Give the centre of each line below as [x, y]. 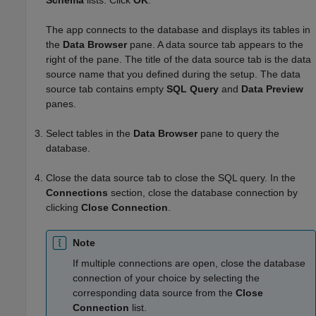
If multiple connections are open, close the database [189, 263]
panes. [61, 103]
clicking [63, 207]
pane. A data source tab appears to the [215, 44]
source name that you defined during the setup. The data [173, 74]
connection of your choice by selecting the [166, 278]
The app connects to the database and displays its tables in [178, 29]
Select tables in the [90, 133]
